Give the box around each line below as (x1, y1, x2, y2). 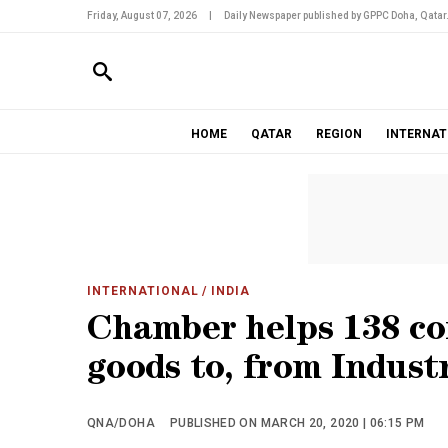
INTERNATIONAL (87, 284, 199, 298)
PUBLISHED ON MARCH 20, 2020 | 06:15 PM (169, 416, 425, 430)
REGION (315, 127, 362, 141)
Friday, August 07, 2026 (87, 10, 197, 21)
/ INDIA (198, 284, 251, 298)
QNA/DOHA (87, 416, 155, 430)
